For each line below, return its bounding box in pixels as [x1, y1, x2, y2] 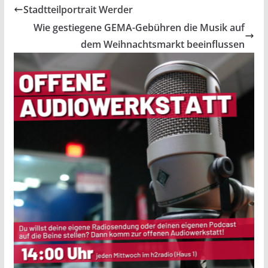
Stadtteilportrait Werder [23, 3, 133, 17]
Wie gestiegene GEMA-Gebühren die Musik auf [33, 21, 245, 35]
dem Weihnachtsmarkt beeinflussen [81, 38, 245, 51]
